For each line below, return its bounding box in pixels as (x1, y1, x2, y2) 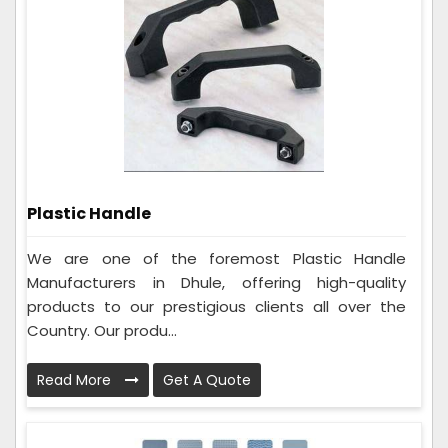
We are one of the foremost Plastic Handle (27, 248, 406, 270)
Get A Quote (163, 370, 251, 391)
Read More (37, 370, 115, 391)
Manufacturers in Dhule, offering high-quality (27, 272, 406, 294)
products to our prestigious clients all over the (27, 296, 406, 318)
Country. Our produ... (27, 320, 177, 342)
